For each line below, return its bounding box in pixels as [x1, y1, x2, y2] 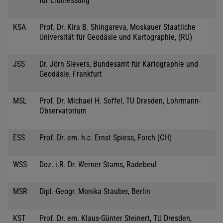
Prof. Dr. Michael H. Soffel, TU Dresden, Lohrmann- [39, 96, 201, 106]
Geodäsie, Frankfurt [39, 69, 102, 79]
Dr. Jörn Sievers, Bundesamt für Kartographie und [39, 59, 198, 69]
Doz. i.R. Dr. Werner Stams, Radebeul [39, 159, 157, 169]
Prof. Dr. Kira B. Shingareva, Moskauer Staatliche [39, 22, 196, 32]
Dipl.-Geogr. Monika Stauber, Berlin [39, 186, 150, 196]
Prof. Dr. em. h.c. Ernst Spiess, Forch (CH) [39, 132, 172, 142]
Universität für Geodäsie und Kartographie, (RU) [39, 32, 192, 42]
